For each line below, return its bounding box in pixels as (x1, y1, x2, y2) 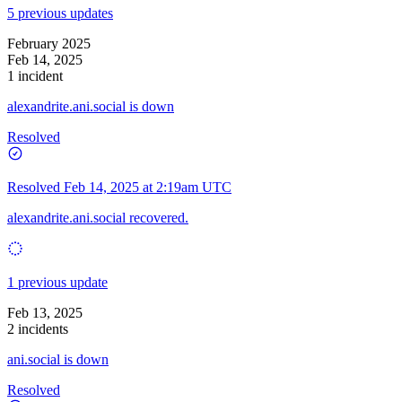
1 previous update (7, 274, 108, 290)
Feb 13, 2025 (7, 304, 83, 320)
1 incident (7, 67, 63, 83)
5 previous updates (7, 4, 113, 21)
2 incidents (7, 320, 68, 336)
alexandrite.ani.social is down (7, 98, 174, 114)
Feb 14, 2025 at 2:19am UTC (64, 179, 232, 195)
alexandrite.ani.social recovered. (7, 209, 188, 225)
